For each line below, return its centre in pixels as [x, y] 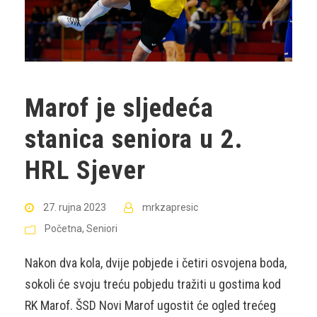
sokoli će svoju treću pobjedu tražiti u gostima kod [153, 284]
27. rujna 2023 [75, 207]
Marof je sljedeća [119, 108]
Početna [63, 228]
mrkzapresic [170, 207]
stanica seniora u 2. [134, 139]
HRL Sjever [85, 170]
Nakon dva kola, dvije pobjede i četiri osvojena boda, [156, 263]
